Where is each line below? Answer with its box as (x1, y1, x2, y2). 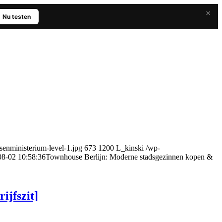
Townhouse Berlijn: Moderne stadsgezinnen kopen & (46, 152, 213, 161)
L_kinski (116, 143, 144, 152)
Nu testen (2, 13, 31, 20)
